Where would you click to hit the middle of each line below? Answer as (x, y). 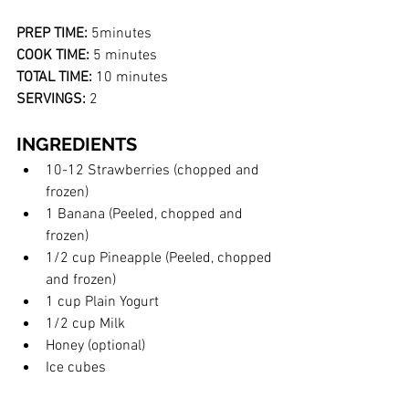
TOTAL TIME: (54, 78)
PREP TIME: (52, 34)
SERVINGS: (51, 100)
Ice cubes (76, 368)
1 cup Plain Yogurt (102, 303)
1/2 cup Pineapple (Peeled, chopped (161, 259)
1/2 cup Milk (85, 325)
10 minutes (132, 78)
